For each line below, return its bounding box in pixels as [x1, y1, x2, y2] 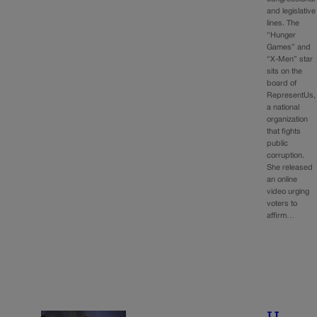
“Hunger [267, 32, 296, 40]
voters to [267, 200, 298, 208]
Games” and [267, 44, 311, 52]
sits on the [267, 68, 303, 76]
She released [267, 164, 313, 172]
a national [267, 104, 300, 112]
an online [267, 176, 298, 184]
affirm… [267, 212, 295, 220]
